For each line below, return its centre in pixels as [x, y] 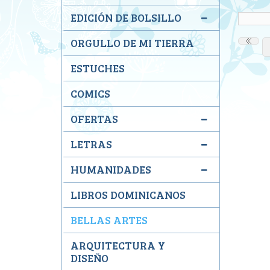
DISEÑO [89, 258]
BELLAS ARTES [109, 220]
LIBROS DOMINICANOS [128, 195]
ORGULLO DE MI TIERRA [132, 43]
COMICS [90, 93]
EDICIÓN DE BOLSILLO [126, 17]
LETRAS [91, 144]
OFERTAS [94, 119]
